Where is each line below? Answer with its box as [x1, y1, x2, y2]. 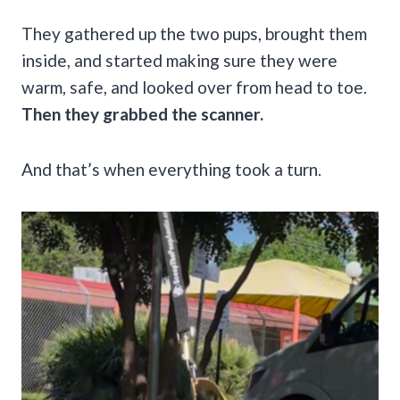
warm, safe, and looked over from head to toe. [21, 76, 367, 97]
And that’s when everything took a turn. [21, 158, 321, 179]
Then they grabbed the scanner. [21, 103, 263, 124]
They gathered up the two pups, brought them [21, 22, 367, 44]
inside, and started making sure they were [21, 49, 337, 71]
